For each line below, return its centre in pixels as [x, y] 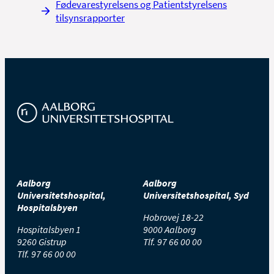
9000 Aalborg [170, 230]
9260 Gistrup [42, 242]
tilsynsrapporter [90, 18]
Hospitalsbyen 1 [49, 230]
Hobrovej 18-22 [173, 217]
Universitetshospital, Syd [196, 195]
